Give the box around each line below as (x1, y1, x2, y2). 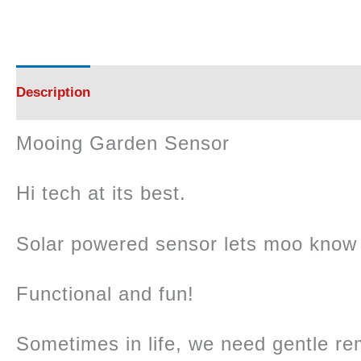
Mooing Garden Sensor (16, 131, 230, 154)
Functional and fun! (16, 283, 194, 305)
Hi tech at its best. (16, 182, 186, 205)
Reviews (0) (108, 85, 182, 101)
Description (16, 85, 90, 101)
